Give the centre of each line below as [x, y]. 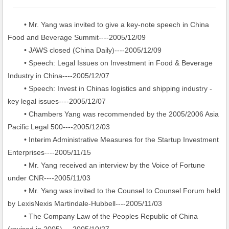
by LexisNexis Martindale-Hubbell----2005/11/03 [85, 203]
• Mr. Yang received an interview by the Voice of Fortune [107, 165]
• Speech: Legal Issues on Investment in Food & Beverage [110, 63]
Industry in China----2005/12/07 [59, 76]
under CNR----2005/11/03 [49, 178]
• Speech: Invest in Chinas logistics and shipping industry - [110, 88]
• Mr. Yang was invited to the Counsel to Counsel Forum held [114, 191]
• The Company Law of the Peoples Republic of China [103, 216]
